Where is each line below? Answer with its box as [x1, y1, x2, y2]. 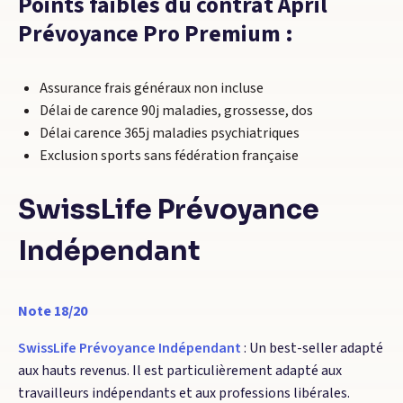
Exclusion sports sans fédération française [40, 146, 299, 166]
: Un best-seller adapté [241, 338, 383, 358]
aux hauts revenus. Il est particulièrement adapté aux [18, 361, 342, 381]
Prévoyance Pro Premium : [18, 18, 293, 50]
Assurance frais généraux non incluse [40, 78, 264, 98]
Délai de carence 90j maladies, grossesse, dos [40, 101, 313, 121]
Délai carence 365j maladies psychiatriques [40, 123, 300, 143]
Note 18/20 [18, 301, 87, 321]
